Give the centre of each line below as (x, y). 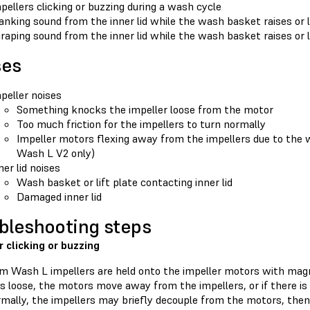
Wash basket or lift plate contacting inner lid (125, 182)
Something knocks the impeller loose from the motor (145, 110)
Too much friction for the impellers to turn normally (141, 124)
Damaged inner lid (59, 197)
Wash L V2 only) (56, 153)
